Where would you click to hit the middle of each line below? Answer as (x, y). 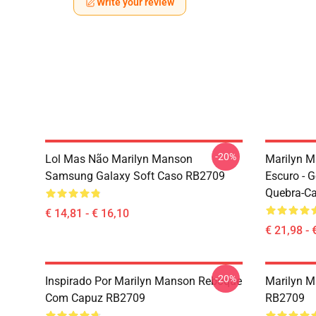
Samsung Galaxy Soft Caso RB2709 (135, 176)
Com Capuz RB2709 (95, 298)
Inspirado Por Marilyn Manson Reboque (144, 281)
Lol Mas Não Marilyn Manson (119, 159)
